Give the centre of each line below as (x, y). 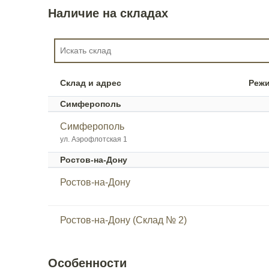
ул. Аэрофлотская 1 (94, 139)
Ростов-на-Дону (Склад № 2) (123, 220)
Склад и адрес (91, 83)
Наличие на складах (108, 13)
